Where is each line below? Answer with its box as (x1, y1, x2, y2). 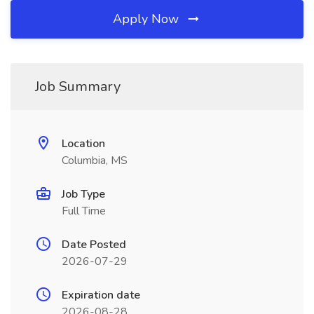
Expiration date (62, 287, 140, 303)
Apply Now (113, 11, 182, 27)
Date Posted (62, 237, 126, 252)
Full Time (62, 203, 106, 219)
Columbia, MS (62, 153, 128, 168)
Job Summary (35, 77, 121, 96)
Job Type (62, 186, 105, 202)
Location (62, 136, 105, 151)
